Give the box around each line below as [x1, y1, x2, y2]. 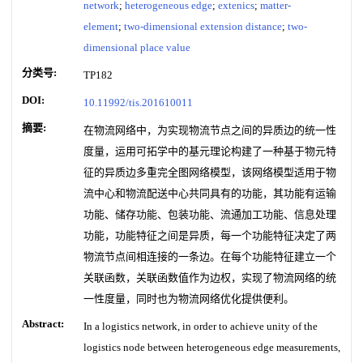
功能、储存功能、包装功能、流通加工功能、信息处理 [83, 208, 336, 220]
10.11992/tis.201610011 [83, 96, 193, 109]
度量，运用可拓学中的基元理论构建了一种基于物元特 [83, 145, 336, 157]
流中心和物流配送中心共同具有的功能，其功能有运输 [83, 187, 336, 199]
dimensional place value [83, 41, 190, 53]
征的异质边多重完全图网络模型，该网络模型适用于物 [83, 166, 336, 178]
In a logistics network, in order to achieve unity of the [83, 320, 318, 332]
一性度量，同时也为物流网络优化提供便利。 [83, 293, 294, 305]
